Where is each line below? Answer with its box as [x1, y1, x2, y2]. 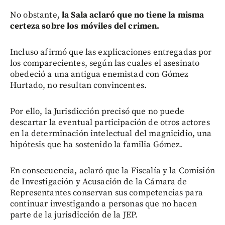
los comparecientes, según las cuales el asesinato [10, 57, 200, 69]
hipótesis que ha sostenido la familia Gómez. [10, 139, 183, 150]
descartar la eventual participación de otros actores [10, 117, 210, 128]
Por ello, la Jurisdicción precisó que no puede [10, 105, 184, 117]
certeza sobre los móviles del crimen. [10, 20, 160, 32]
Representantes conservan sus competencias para [10, 187, 203, 198]
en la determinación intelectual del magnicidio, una [10, 128, 212, 139]
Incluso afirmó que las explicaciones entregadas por [10, 46, 212, 58]
